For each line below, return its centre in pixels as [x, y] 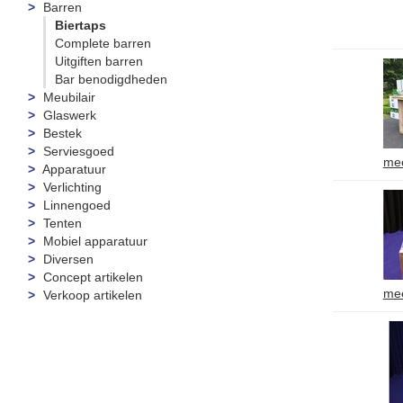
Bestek [63, 133]
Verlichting [72, 187]
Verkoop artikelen [93, 295]
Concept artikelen [93, 277]
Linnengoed [77, 205]
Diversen [68, 259]
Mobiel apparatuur [95, 241]
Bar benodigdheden [111, 79]
